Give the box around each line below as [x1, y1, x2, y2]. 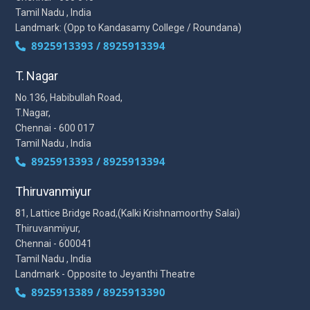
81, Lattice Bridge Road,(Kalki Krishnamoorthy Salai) [15, 207, 241, 219]
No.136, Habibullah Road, [15, 91, 123, 103]
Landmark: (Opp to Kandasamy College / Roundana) [15, 21, 242, 33]
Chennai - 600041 [15, 237, 93, 249]
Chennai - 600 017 [15, 122, 95, 134]
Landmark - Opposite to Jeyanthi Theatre [15, 268, 196, 280]
